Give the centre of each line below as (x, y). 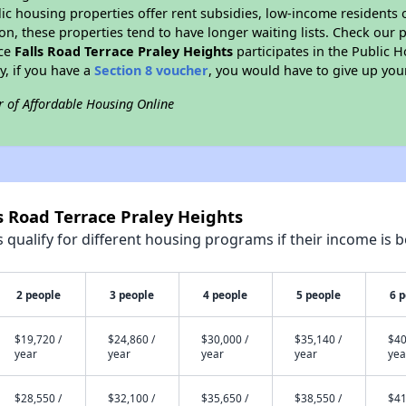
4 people (226, 295)
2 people (39, 295)
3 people (132, 295)
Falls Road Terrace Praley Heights (124, 51)
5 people (319, 295)
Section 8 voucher (152, 70)
